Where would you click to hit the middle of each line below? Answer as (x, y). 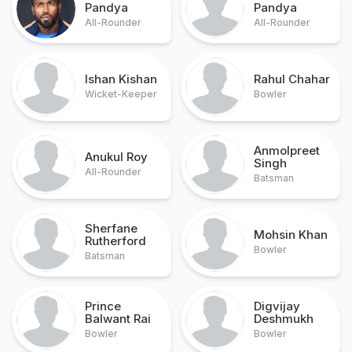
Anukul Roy (116, 157)
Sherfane (111, 228)
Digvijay (277, 306)
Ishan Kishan (121, 79)
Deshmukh (284, 319)
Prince (103, 306)
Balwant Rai (118, 319)
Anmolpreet (287, 150)
